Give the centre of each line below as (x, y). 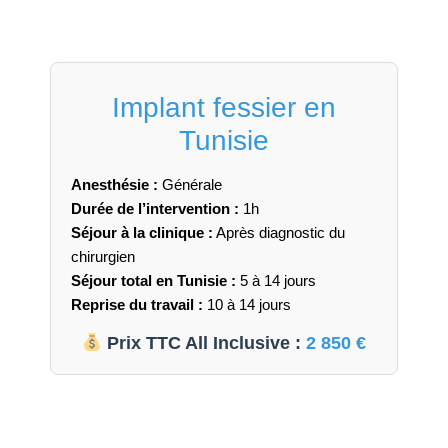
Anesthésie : (114, 184)
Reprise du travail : (137, 304)
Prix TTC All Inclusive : (204, 342)
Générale (190, 184)
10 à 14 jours (247, 304)
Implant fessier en (224, 107)
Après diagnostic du (279, 232)
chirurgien (103, 256)
